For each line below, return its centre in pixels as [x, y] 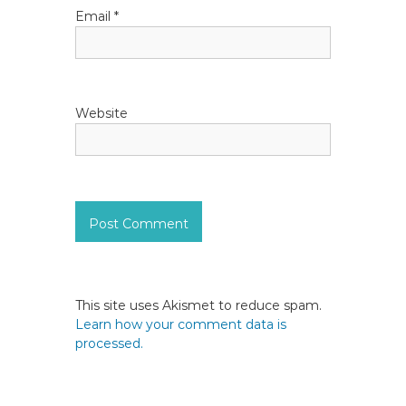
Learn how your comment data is [181, 324]
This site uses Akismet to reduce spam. [199, 305]
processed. [110, 343]
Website [102, 113]
